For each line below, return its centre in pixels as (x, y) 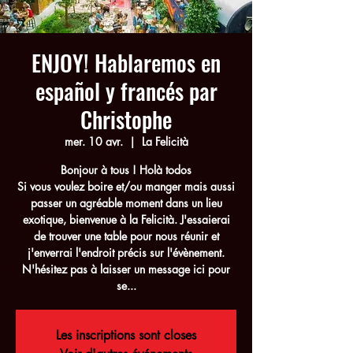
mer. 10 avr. (93, 141)
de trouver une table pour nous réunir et (126, 236)
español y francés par (126, 91)
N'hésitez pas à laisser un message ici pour (126, 269)
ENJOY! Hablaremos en (126, 63)
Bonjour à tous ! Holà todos (126, 170)
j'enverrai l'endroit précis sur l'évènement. (126, 253)
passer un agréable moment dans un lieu (126, 203)
